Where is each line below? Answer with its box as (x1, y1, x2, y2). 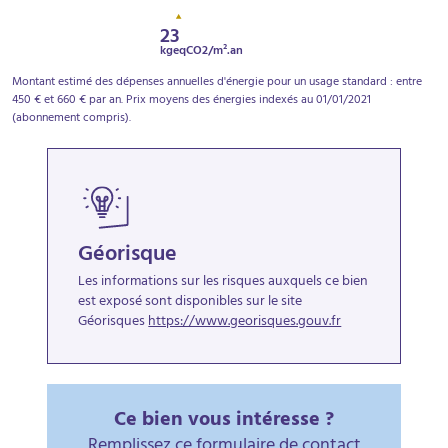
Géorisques (78, 309, 149, 336)
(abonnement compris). (12, 108, 131, 130)
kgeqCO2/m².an (160, 41, 244, 63)
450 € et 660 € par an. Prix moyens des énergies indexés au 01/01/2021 (12, 90, 371, 112)
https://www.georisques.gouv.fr (148, 309, 342, 336)
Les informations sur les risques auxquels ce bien (78, 269, 369, 296)
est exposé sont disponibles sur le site (78, 289, 303, 316)
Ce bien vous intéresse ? (114, 403, 334, 440)
